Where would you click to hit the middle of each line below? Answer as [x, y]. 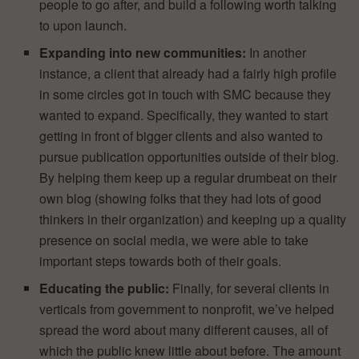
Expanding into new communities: [145, 52]
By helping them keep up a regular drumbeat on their [188, 177]
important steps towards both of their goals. [161, 260]
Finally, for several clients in [251, 288]
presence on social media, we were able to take [174, 240]
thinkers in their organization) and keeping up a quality [193, 219]
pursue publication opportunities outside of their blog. [190, 156]
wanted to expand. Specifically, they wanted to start [184, 115]
